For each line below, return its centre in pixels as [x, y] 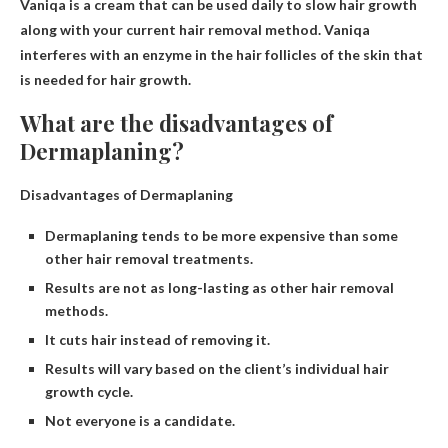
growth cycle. [89, 391]
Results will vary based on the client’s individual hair [217, 368]
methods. [76, 310]
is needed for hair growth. [105, 79]
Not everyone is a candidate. [140, 420]
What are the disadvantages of [176, 122]
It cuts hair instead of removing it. [157, 339]
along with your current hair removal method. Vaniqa [195, 29]
